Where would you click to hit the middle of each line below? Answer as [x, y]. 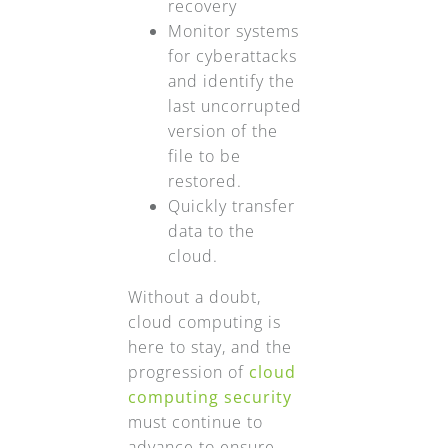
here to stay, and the [209, 347]
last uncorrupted [234, 106]
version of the [222, 131]
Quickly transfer [231, 206]
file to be [204, 156]
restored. [204, 181]
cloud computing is [204, 322]
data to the [211, 231]
